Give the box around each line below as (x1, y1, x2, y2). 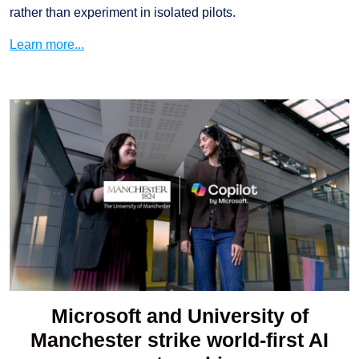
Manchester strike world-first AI (30, 328, 329, 351)
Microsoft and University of (50, 304, 309, 327)
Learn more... (10, 38, 84, 52)
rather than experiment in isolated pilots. (10, 6, 236, 20)
